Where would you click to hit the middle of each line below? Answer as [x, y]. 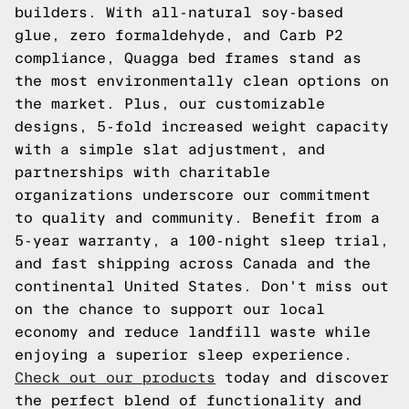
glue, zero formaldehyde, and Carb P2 [179, 35]
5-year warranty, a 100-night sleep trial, [202, 241]
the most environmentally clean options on [202, 81]
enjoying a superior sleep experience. [184, 355]
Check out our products [115, 378]
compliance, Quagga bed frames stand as [188, 58]
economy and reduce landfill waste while [193, 332]
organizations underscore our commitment [193, 195]
